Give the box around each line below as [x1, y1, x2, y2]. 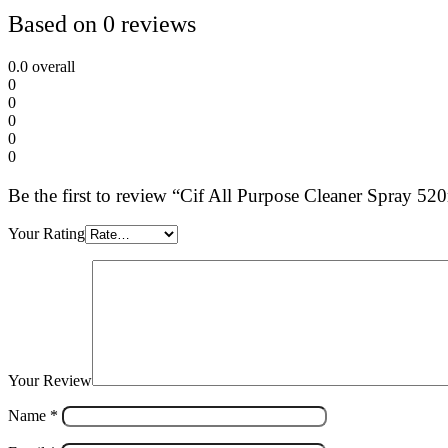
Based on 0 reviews [8, 11, 196, 38]
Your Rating [8, 225, 85, 243]
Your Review [8, 372, 92, 390]
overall [28, 57, 75, 75]
